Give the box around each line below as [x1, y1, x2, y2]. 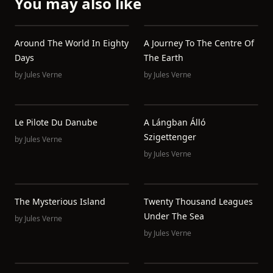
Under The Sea [144, 210, 204, 222]
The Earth [144, 52, 183, 63]
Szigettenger [144, 131, 196, 143]
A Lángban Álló [144, 116, 205, 128]
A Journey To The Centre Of [144, 37, 254, 49]
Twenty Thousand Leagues [144, 196, 253, 207]
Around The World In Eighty [15, 37, 129, 49]
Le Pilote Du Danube [15, 116, 97, 128]
